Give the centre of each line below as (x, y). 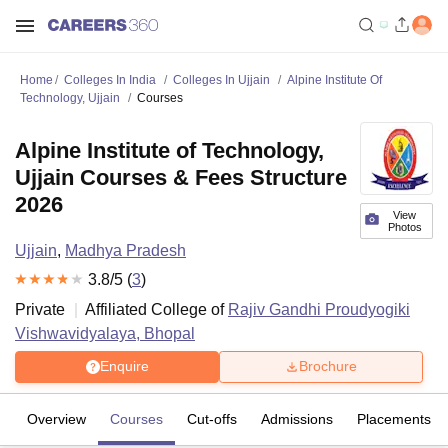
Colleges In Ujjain (221, 80)
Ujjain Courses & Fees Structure (181, 177)
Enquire (124, 366)
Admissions (297, 418)
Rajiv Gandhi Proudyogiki (319, 309)
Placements (394, 418)
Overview (56, 418)
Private (40, 309)
